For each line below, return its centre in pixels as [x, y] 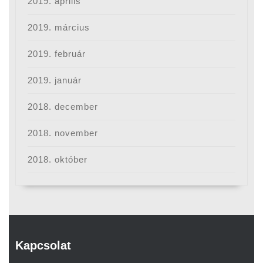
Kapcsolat [43, 245]
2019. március [59, 28]
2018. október [58, 160]
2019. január [55, 80]
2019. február [57, 54]
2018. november [63, 133]
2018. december [63, 107]
